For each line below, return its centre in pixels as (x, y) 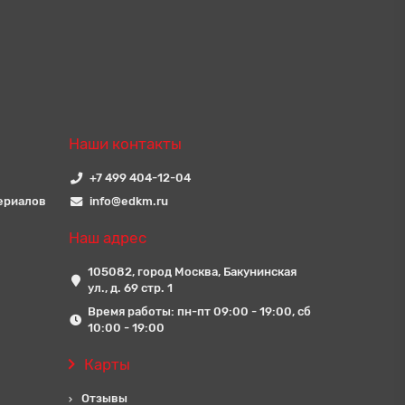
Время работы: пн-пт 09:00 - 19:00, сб (199, 311)
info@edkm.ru (128, 201)
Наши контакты (125, 144)
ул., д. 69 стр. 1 (130, 288)
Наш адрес (108, 238)
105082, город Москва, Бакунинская (192, 272)
